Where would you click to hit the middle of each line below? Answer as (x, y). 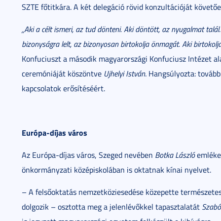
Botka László (175, 155)
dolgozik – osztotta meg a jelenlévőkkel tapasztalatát (112, 207)
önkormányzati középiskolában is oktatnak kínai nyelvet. (116, 170)
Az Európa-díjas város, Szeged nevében (88, 155)
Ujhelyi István (124, 74)
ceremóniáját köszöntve (63, 74)
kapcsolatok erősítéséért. (63, 88)
